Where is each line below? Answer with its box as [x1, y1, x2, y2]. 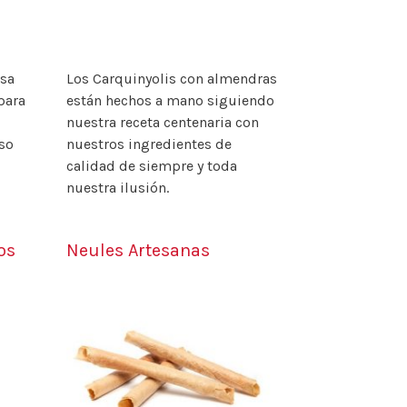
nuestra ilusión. [65, 179, 169, 197]
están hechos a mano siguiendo [65, 92, 274, 110]
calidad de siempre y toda [65, 157, 237, 175]
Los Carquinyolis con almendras [65, 70, 277, 88]
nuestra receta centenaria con [65, 114, 259, 132]
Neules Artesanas [65, 240, 210, 262]
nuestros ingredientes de [65, 135, 232, 154]
